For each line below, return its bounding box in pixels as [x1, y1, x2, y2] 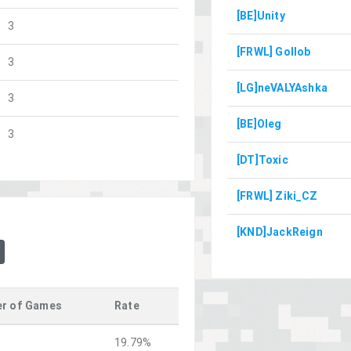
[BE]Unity [237, 8, 285, 23]
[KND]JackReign [237, 224, 323, 239]
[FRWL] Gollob [237, 44, 311, 59]
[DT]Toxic [237, 152, 288, 167]
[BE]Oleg [237, 116, 282, 131]
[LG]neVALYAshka [237, 80, 327, 95]
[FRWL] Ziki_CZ [237, 188, 317, 203]
